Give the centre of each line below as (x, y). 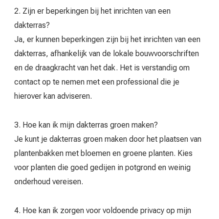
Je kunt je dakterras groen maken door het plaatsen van (108, 139)
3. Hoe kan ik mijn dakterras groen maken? (86, 125)
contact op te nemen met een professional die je (97, 82)
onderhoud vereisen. (49, 182)
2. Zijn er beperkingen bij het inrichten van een (92, 11)
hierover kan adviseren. (53, 96)
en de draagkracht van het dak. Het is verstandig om (102, 68)
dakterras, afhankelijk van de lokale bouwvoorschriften (107, 54)
